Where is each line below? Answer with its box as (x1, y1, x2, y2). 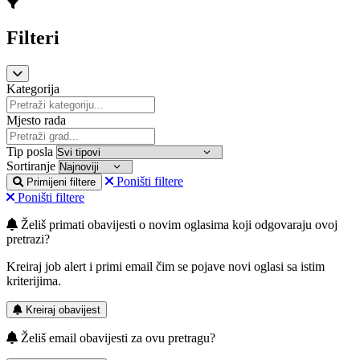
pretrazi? (6, 231, 50, 246)
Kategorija (6, 81, 59, 96)
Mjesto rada (6, 112, 66, 127)
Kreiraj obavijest (26, 303, 100, 316)
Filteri (6, 27, 59, 49)
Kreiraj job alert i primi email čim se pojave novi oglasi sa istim (6, 259, 325, 273)
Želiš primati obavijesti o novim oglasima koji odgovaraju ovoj (18, 217, 337, 231)
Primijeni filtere (27, 175, 96, 188)
